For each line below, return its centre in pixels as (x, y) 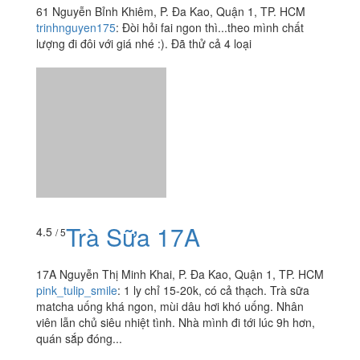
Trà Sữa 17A (133, 114)
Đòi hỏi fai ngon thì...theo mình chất (213, 27)
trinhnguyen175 (76, 27)
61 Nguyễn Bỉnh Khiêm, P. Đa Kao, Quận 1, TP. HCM (171, 11)
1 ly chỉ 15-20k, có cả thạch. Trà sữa (217, 168)
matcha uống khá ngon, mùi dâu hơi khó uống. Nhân (170, 184)
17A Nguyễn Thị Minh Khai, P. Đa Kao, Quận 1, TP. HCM (180, 151)
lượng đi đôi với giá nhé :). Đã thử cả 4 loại (144, 43)
